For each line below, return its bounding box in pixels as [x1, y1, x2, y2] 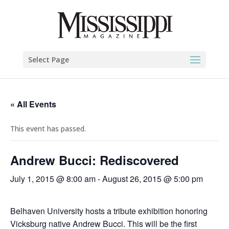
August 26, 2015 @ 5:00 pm [102, 173, 203, 185]
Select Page [28, 55, 69, 64]
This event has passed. [10, 124, 86, 133]
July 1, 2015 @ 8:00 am [10, 173, 96, 185]
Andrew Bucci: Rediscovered [10, 151, 179, 169]
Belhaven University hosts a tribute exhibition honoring [10, 205, 208, 217]
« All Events [10, 98, 56, 110]
